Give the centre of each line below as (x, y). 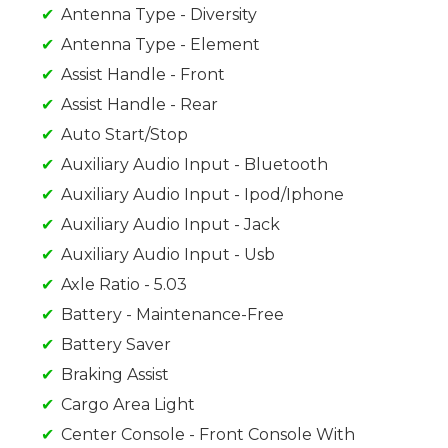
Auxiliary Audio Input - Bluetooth (194, 165)
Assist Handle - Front (143, 75)
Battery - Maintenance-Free (172, 315)
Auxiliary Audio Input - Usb (168, 255)
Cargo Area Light (128, 405)
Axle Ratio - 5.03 (124, 285)
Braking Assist (115, 375)
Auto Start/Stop (124, 135)
